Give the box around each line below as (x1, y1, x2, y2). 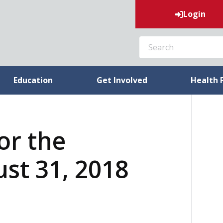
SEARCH (129, 32, 164, 43)
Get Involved (96, 75, 147, 86)
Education (13, 75, 53, 86)
